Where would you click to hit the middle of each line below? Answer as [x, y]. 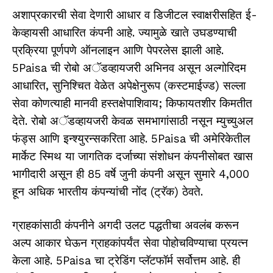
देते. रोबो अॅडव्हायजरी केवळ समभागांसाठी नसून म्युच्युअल [133, 121]
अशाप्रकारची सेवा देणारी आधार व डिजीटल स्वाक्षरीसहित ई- [135, 15]
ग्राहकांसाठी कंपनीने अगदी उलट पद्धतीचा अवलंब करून [126, 225]
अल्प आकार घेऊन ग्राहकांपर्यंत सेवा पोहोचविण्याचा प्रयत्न [130, 243]
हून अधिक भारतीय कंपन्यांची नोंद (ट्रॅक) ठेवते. [108, 192]
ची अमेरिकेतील [218, 139]
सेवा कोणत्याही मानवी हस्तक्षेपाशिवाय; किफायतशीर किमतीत [132, 103]
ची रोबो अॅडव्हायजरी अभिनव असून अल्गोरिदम [147, 68]
